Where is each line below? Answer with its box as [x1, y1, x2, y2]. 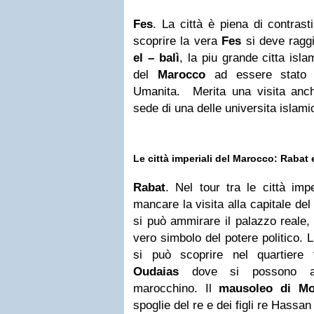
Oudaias [133, 265, 179, 278]
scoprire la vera [133, 34, 222, 48]
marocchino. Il [133, 282, 219, 295]
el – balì [133, 51, 179, 64]
